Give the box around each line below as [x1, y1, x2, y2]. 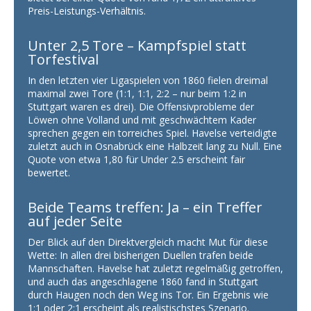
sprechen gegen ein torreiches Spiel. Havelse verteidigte [28, 126, 277, 140]
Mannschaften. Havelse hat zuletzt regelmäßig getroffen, [28, 262, 283, 276]
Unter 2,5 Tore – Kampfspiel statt [28, 36, 246, 56]
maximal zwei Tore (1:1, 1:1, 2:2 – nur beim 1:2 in [28, 87, 246, 101]
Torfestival [28, 50, 99, 69]
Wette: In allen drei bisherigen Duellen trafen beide [28, 249, 253, 262]
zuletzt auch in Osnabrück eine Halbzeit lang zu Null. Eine [28, 140, 282, 153]
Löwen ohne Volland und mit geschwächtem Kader [28, 113, 256, 127]
